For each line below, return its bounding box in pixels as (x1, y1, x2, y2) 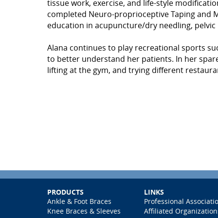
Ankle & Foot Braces (47, 197, 111, 206)
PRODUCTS (47, 187, 84, 197)
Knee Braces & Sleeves (47, 206, 121, 216)
